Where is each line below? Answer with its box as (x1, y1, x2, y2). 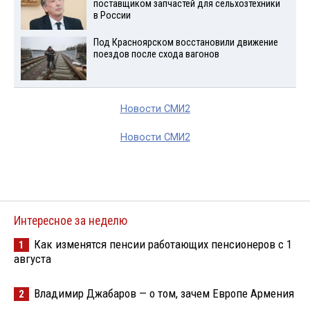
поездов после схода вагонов (93, 48, 219, 61)
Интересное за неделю (14, 213, 127, 228)
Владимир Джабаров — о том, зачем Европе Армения (34, 286, 294, 300)
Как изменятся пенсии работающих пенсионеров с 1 (34, 237, 292, 251)
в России (93, 10, 131, 22)
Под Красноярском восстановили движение (93, 37, 278, 49)
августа (14, 251, 51, 266)
